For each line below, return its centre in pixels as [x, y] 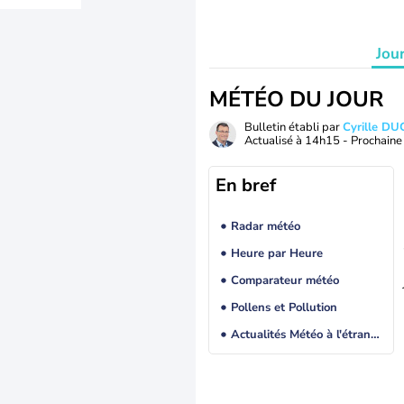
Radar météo [265, 227]
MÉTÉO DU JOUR [296, 99]
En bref [246, 185]
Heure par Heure [276, 254]
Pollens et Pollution [284, 308]
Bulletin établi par [294, 127]
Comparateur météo [285, 281]
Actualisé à [275, 141]
